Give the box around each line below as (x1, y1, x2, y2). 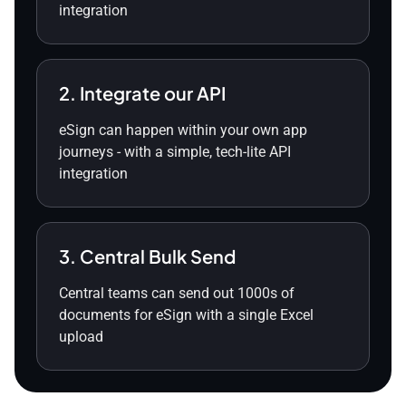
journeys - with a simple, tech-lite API (59, 143, 291, 161)
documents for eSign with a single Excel (59, 306, 314, 324)
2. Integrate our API (59, 82, 226, 105)
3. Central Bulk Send (59, 245, 236, 268)
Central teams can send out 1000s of (59, 285, 295, 303)
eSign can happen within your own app (59, 121, 307, 140)
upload (59, 328, 103, 346)
